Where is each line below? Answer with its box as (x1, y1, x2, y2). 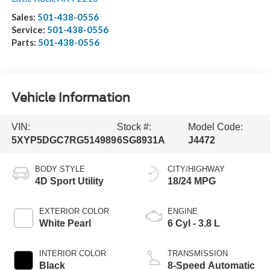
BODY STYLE (34, 165, 85, 174)
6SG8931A (116, 135, 165, 146)
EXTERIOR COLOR (39, 207, 109, 216)
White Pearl (39, 218, 91, 229)
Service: (11, 24, 47, 36)
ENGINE (168, 207, 198, 216)
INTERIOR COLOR (39, 249, 106, 259)
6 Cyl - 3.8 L (168, 218, 220, 229)
